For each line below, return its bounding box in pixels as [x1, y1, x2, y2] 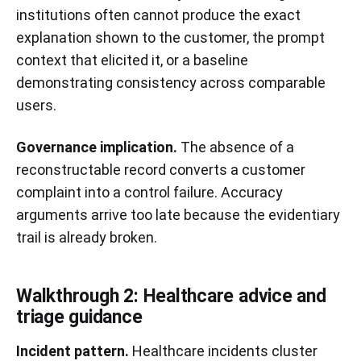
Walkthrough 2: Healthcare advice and [16, 284, 326, 307]
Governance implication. [16, 138, 177, 156]
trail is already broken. [16, 228, 157, 246]
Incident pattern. [16, 342, 129, 359]
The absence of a [177, 138, 294, 156]
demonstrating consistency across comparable [16, 73, 326, 91]
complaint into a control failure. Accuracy [16, 183, 283, 201]
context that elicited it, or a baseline [16, 51, 248, 68]
